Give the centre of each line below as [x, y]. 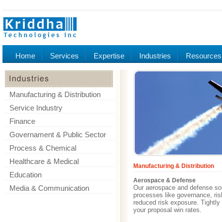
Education [26, 175]
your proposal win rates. [167, 210]
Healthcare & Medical [44, 161]
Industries [155, 56]
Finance [22, 121]
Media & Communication [49, 188]
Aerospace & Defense [165, 180]
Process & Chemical [43, 148]
